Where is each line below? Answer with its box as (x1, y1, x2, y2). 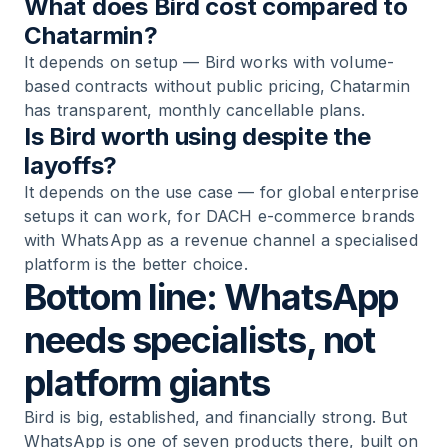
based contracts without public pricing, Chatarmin (24, 76, 410, 96)
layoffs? (24, 151, 118, 180)
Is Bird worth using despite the (24, 122, 371, 151)
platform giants (24, 361, 270, 405)
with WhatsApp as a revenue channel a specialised (24, 230, 418, 250)
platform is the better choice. (24, 254, 248, 274)
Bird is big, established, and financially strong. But (24, 407, 408, 427)
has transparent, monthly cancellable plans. (24, 100, 365, 120)
